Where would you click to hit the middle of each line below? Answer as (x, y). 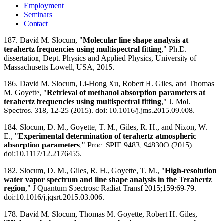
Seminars (38, 14)
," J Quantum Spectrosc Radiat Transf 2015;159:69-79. (111, 188)
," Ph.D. (174, 49)
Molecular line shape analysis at (136, 40)
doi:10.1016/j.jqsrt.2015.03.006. (54, 197)
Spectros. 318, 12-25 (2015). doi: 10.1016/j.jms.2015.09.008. (99, 110)
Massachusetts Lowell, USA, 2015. (59, 67)
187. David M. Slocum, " (43, 40)
